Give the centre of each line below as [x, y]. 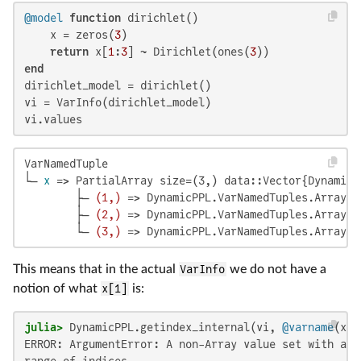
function [95, 17]
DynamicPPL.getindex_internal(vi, [172, 327]
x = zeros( [69, 34]
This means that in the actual [96, 269]
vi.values [53, 119]
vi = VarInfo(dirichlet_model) [118, 102]
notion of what [57, 288]
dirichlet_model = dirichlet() [118, 85]
